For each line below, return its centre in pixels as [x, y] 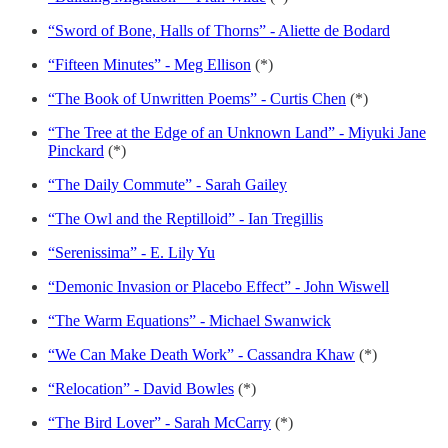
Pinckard [76, 150]
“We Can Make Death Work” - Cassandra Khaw [201, 354]
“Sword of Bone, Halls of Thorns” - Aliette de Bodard [219, 30]
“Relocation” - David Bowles [141, 388]
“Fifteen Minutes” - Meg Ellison [149, 64]
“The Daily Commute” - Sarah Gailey [167, 184]
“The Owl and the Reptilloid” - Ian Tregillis [185, 218]
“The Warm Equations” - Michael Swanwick [189, 320]
